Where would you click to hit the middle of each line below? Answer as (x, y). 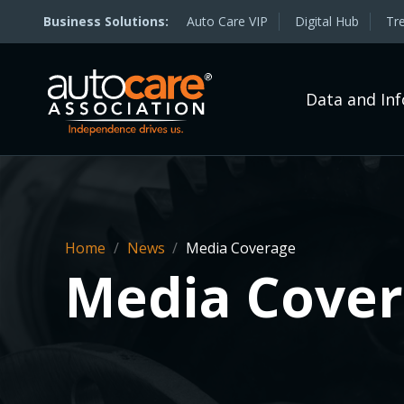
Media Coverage (239, 248)
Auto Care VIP (227, 21)
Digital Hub (327, 21)
